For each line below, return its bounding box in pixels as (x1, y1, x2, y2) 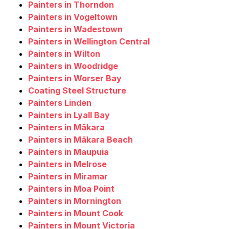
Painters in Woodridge (28, 61, 118, 72)
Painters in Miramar (28, 171, 108, 182)
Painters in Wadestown (28, 24, 123, 35)
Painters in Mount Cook (28, 208, 123, 219)
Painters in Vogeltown (28, 12, 118, 22)
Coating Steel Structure (28, 85, 126, 96)
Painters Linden (28, 98, 91, 108)
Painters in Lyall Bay (28, 110, 110, 121)
